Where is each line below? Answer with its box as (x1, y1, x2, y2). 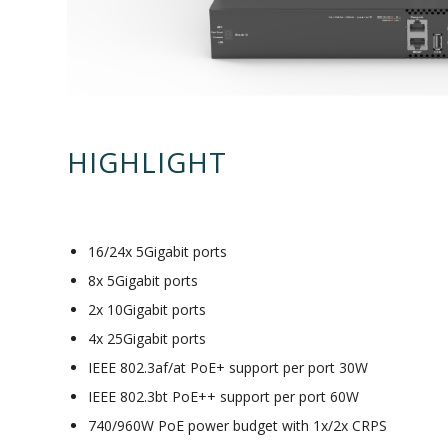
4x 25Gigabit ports (88, 329, 206, 349)
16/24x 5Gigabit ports (88, 242, 227, 262)
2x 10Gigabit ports (88, 300, 206, 320)
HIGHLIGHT (67, 143, 227, 182)
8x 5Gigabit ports (88, 271, 198, 291)
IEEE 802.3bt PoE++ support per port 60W (88, 387, 359, 407)
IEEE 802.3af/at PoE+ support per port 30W (88, 358, 368, 378)
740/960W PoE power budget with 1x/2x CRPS (88, 416, 387, 436)
